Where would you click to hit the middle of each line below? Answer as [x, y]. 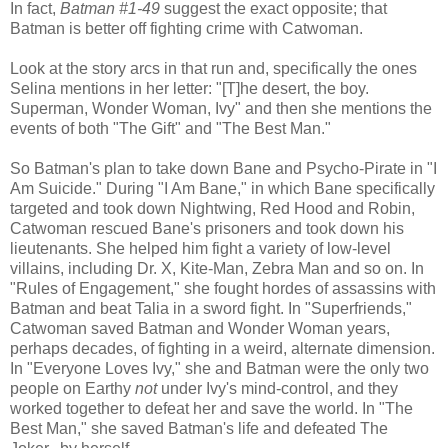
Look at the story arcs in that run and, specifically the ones [213, 68]
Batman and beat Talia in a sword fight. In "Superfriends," [211, 308]
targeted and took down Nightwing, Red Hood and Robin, [212, 208]
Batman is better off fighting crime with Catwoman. [186, 28]
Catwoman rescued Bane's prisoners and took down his [207, 228]
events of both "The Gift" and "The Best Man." [170, 128]
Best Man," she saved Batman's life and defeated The [199, 428]
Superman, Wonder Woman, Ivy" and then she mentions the [221, 108]
